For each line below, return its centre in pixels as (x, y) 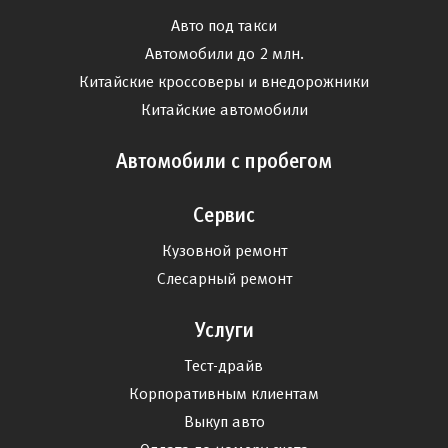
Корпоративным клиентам (224, 393)
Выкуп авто (224, 421)
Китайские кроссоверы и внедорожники (224, 81)
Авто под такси (224, 25)
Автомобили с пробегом (224, 161)
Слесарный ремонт (224, 278)
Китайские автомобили (224, 109)
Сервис (224, 215)
